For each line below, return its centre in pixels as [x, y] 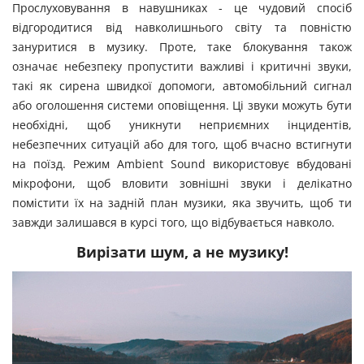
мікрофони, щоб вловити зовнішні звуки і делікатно [182, 183]
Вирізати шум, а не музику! [182, 252]
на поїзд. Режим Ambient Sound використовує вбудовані [182, 164]
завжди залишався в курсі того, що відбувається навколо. [173, 222]
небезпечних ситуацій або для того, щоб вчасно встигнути [182, 144]
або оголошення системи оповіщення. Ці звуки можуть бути [182, 105]
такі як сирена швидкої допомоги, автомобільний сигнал [182, 86]
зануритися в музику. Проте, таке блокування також [182, 47]
